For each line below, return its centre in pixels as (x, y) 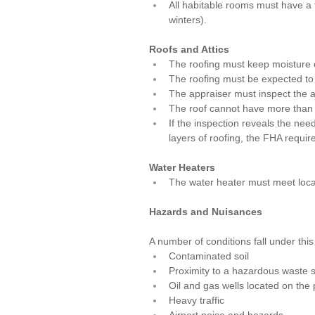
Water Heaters (182, 167)
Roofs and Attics (189, 49)
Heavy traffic (197, 300)
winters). (188, 20)
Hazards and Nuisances (206, 212)
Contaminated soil (209, 256)
